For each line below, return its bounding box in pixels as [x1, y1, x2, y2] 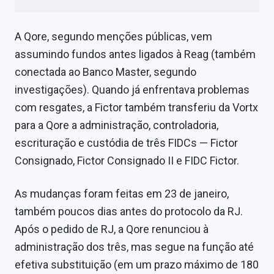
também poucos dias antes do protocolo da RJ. [15, 205, 243, 218]
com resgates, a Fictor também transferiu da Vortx [15, 101, 258, 114]
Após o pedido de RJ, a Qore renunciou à [15, 223, 209, 236]
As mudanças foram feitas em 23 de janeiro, [15, 187, 229, 201]
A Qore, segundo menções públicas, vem [15, 30, 212, 43]
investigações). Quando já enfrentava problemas [15, 83, 250, 97]
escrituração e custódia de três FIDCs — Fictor [15, 136, 238, 150]
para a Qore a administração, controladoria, [15, 119, 218, 132]
